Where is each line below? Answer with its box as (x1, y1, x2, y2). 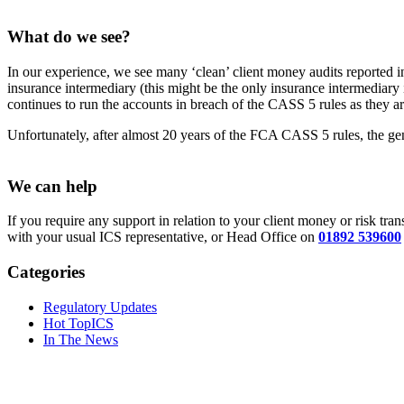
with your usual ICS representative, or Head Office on (7, 229, 318, 245)
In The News (43, 331, 118, 347)
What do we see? (7, 27, 131, 47)
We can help (7, 176, 97, 196)
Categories (7, 262, 85, 282)
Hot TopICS (43, 315, 114, 331)
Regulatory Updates (43, 298, 157, 315)
